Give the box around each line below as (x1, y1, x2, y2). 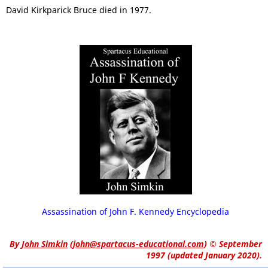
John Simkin (22, 238, 68, 249)
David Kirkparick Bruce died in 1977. (6, 4, 151, 16)
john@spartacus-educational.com (73, 238, 204, 249)
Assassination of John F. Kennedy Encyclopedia (42, 206, 229, 217)
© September (207, 238, 262, 249)
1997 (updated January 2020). (146, 249, 262, 261)
